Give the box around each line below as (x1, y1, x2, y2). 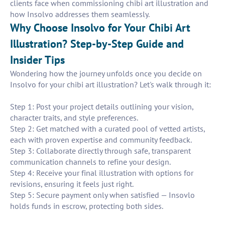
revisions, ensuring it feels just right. (10, 179, 134, 189)
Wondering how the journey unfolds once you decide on (10, 68, 202, 79)
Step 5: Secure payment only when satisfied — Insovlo (10, 190, 195, 200)
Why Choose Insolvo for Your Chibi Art (10, 21, 190, 35)
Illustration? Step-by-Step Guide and (10, 37, 184, 51)
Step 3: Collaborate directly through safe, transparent (10, 146, 191, 156)
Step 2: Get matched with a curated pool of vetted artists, (10, 124, 205, 134)
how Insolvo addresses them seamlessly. (10, 9, 150, 20)
